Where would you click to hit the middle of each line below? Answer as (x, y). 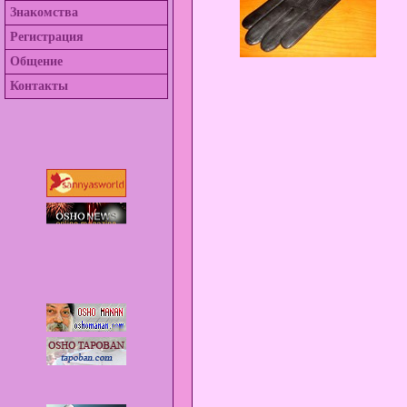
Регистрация (47, 37)
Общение (36, 61)
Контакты (39, 86)
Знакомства (44, 12)
